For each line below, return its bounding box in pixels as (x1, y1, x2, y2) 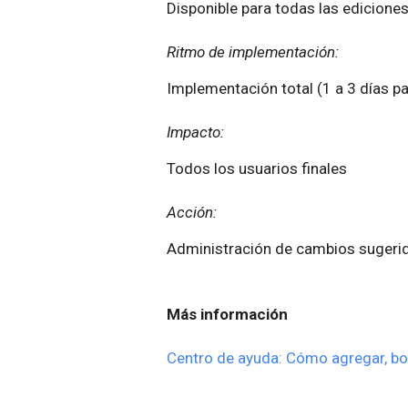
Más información (167, 305, 288, 324)
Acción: (167, 203, 217, 222)
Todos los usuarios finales (167, 159, 347, 178)
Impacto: (167, 123, 228, 142)
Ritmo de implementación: (167, 43, 339, 62)
